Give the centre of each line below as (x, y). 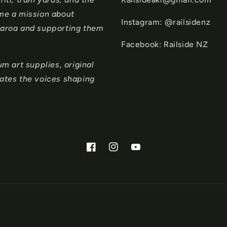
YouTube (146, 153)
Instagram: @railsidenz (166, 22)
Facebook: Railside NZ (165, 44)
